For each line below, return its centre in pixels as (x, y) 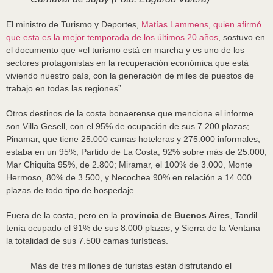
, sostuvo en (242, 37)
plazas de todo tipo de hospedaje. (71, 190)
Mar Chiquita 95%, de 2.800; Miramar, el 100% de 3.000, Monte (129, 165)
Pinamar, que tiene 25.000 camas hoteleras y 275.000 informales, (133, 139)
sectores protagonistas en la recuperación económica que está (127, 63)
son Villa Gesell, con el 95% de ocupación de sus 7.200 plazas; (128, 126)
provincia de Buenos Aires (175, 215)
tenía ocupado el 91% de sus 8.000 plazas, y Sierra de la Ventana (133, 228)
